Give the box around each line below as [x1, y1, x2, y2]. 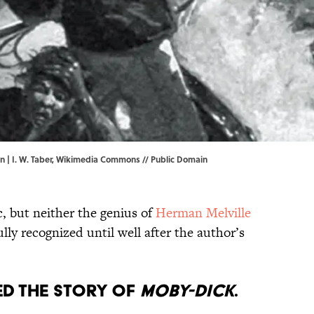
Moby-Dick [140, 280, 234, 301]
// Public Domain [140, 153, 207, 166]
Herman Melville [156, 203, 251, 223]
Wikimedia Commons [56, 153, 140, 166]
